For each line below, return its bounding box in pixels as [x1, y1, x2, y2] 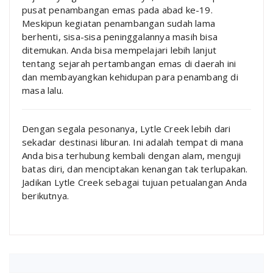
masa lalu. [22, 83, 63, 96]
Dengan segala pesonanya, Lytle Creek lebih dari [22, 122, 231, 135]
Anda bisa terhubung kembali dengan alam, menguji [22, 149, 241, 161]
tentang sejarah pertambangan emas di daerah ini [22, 57, 236, 69]
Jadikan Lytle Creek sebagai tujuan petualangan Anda [22, 175, 247, 188]
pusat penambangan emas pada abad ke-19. [22, 3, 213, 16]
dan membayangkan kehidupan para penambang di [22, 70, 238, 83]
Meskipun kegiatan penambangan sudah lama [22, 16, 216, 29]
